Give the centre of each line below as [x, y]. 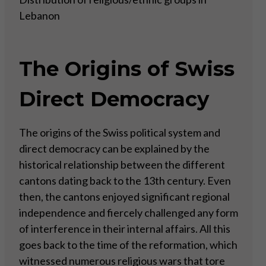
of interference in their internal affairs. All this [125, 229]
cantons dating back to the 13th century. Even [125, 181]
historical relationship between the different [122, 165]
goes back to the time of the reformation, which [128, 245]
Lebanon [39, 16]
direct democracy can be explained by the [114, 149]
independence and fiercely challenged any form [129, 213]
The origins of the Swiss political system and [120, 133]
